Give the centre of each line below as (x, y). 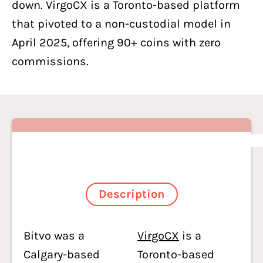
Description (131, 194)
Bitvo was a (54, 236)
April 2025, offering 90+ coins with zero (116, 43)
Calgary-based (62, 254)
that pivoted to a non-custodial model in (121, 24)
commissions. (50, 61)
